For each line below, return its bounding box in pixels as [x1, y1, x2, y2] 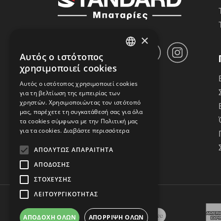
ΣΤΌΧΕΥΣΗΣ [34, 175, 72, 184]
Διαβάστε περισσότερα [63, 126, 129, 135]
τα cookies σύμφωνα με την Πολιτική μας [20, 117, 138, 125]
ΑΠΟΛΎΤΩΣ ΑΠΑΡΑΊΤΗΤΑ [34, 146, 113, 154]
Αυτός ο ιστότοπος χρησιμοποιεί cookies [20, 79, 138, 88]
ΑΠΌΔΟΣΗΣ [34, 160, 70, 169]
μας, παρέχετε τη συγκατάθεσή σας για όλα [20, 108, 143, 116]
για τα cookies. [20, 126, 62, 135]
